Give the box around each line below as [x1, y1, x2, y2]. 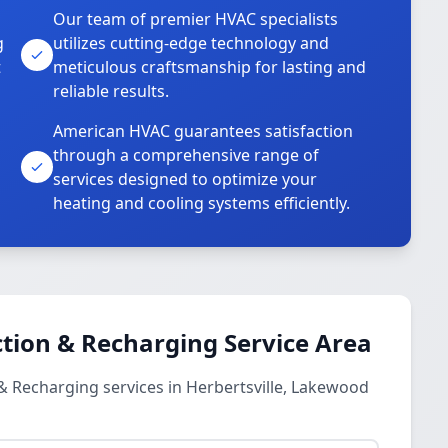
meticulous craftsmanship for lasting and [53, 56, 367, 78]
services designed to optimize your [53, 168, 318, 190]
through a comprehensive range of [53, 144, 320, 166]
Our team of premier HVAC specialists [53, 8, 339, 30]
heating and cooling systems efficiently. [53, 192, 351, 214]
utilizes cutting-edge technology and [53, 32, 330, 54]
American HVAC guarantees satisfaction [53, 120, 354, 142]
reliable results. [53, 80, 170, 102]
